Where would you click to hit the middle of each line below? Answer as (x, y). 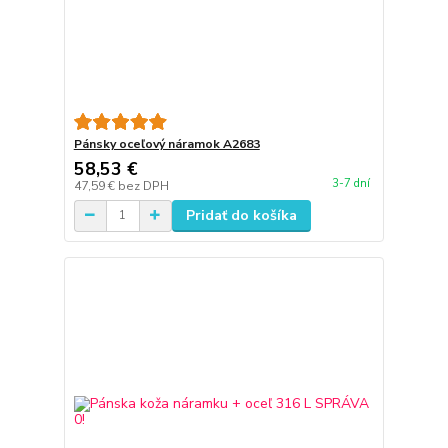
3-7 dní (350, 183)
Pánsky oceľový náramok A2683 (166, 143)
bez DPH (143, 185)
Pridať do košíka (241, 215)
